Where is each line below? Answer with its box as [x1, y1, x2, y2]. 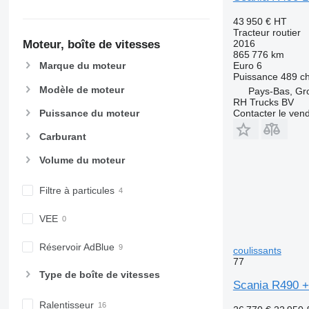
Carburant [39, 131, 86, 143]
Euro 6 [232, 60, 262, 71]
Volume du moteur [39, 154, 125, 166]
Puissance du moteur [39, 107, 139, 119]
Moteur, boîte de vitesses [22, 37, 160, 51]
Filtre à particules [39, 185, 114, 197]
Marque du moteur [39, 60, 126, 72]
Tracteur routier [232, 27, 301, 38]
